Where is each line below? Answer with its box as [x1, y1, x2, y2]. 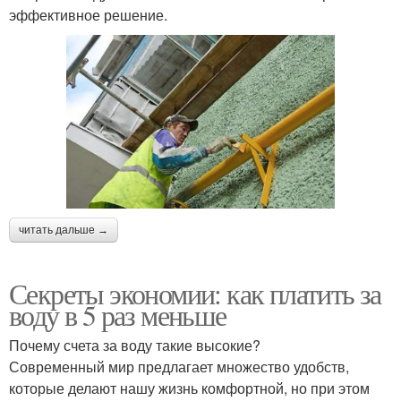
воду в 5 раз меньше [9, 294, 226, 334]
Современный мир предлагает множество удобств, [9, 355, 349, 377]
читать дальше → [19, 223, 108, 236]
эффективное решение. [9, 4, 167, 26]
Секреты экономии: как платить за [9, 273, 381, 312]
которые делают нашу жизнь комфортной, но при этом [9, 377, 370, 398]
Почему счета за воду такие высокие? [9, 334, 260, 355]
